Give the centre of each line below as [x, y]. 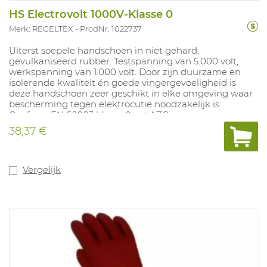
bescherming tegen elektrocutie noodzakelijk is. [115, 104]
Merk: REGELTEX [41, 29]
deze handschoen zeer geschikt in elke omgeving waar [131, 94]
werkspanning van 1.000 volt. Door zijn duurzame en [125, 72]
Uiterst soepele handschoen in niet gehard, [104, 51]
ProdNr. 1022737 [111, 29]
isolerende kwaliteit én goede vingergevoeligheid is [122, 83]
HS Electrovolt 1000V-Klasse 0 [91, 15]
